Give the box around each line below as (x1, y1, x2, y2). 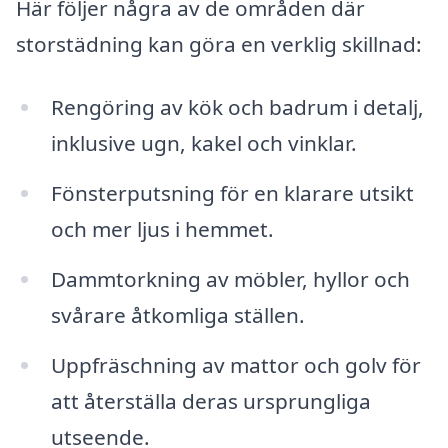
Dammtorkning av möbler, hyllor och (50, 265, 410, 294)
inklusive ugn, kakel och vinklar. (50, 129, 357, 158)
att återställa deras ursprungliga (50, 387, 371, 416)
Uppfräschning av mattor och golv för (50, 351, 421, 380)
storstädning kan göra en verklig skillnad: (16, 29, 422, 58)
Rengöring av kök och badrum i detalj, (50, 93, 424, 122)
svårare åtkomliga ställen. (50, 301, 305, 330)
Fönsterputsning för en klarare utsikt (50, 179, 414, 208)
